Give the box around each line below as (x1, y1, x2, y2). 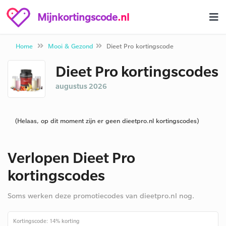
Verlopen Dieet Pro (8, 148, 135, 166)
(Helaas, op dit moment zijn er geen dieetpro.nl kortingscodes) (15, 117, 199, 125)
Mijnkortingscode (37, 10, 118, 23)
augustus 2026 (55, 81, 107, 91)
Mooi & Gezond (48, 42, 93, 50)
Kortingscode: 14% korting (13, 217, 80, 224)
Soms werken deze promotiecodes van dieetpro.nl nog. (8, 191, 194, 200)
